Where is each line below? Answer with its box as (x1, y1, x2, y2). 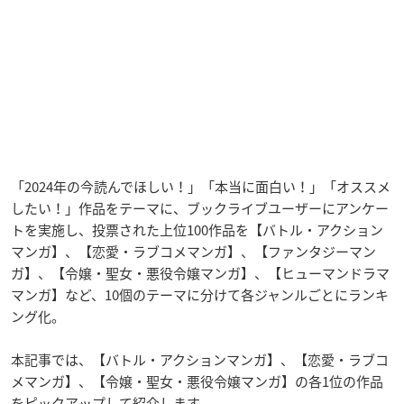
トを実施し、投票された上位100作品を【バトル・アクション (11, 220, 383, 241)
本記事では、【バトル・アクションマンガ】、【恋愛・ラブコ (11, 350, 389, 371)
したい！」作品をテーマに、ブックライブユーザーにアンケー (11, 198, 389, 219)
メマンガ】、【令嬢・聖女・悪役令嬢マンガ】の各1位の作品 (11, 372, 383, 392)
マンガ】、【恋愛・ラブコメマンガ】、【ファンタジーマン (11, 242, 376, 262)
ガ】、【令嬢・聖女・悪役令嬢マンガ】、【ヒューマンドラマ (11, 263, 390, 284)
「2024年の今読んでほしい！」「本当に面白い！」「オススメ (11, 177, 390, 197)
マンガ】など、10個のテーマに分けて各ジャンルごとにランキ (11, 285, 389, 306)
